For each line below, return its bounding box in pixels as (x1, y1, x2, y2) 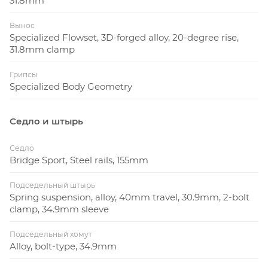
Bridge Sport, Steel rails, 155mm (10, 154, 148, 166)
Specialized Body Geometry (10, 80, 132, 92)
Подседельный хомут (10, 229, 92, 239)
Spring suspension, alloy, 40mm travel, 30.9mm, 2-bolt (10, 191, 249, 203)
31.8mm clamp (10, 43, 75, 55)
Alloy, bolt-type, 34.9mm (10, 240, 117, 252)
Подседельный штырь (10, 180, 95, 190)
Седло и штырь (10, 115, 83, 127)
